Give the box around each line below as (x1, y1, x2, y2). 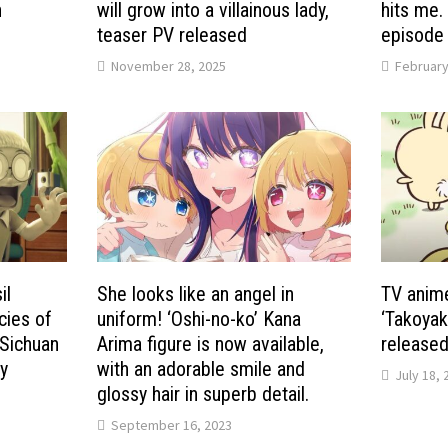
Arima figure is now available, (97, 332, 325, 357)
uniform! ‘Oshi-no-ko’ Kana (97, 307, 302, 332)
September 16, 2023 (111, 416, 233, 435)
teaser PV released (97, 22, 248, 47)
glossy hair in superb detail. (97, 382, 310, 407)
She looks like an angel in (97, 282, 295, 307)
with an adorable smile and (97, 357, 306, 382)
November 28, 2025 (111, 56, 227, 75)
